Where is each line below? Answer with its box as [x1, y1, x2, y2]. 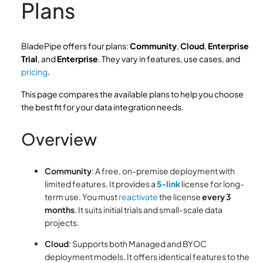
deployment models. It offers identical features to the [45, 251, 249, 262]
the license [158, 191, 202, 202]
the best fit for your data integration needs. [21, 102, 184, 112]
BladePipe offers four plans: [21, 41, 130, 51]
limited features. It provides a [45, 178, 157, 189]
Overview [21, 129, 97, 149]
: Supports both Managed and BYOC [69, 238, 207, 249]
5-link [157, 178, 180, 189]
